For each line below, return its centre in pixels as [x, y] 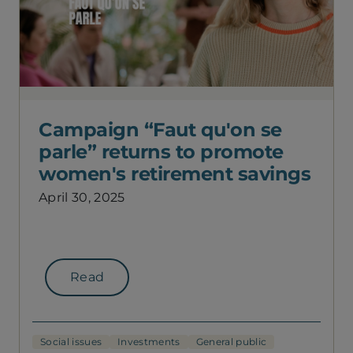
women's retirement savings [175, 174]
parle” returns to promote [161, 152]
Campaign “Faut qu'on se [160, 130]
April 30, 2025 [82, 197]
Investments [149, 342]
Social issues [71, 342]
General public [231, 342]
